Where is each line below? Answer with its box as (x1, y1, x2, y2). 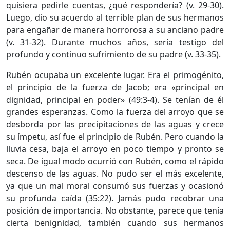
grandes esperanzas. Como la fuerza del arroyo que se (6, 106, 224, 118)
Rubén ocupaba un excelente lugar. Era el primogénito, (6, 69, 224, 81)
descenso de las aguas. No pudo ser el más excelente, (6, 167, 224, 179)
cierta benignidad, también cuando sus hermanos (6, 217, 224, 228)
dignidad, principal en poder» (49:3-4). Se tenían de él (6, 93, 224, 105)
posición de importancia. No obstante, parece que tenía (6, 204, 224, 216)
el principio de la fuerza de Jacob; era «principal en (6, 81, 224, 93)
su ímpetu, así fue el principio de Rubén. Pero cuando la (6, 130, 224, 142)
